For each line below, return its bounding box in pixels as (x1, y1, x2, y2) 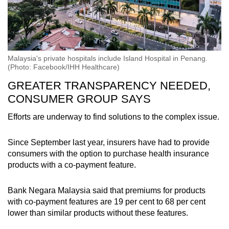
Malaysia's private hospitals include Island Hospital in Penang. (8, 54, 208, 63)
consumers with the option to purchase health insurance (8, 149, 209, 158)
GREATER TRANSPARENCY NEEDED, (8, 79, 211, 93)
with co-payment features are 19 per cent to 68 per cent (8, 197, 205, 207)
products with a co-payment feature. (8, 161, 136, 170)
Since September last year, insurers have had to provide (8, 138, 210, 147)
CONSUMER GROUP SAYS (8, 93, 151, 106)
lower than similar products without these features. (8, 209, 188, 218)
